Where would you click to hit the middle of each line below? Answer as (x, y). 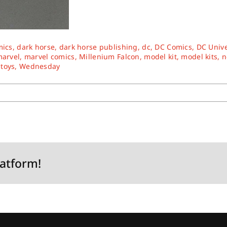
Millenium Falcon (109, 57)
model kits (199, 57)
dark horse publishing (98, 47)
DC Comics (174, 47)
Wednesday (40, 66)
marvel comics (49, 57)
